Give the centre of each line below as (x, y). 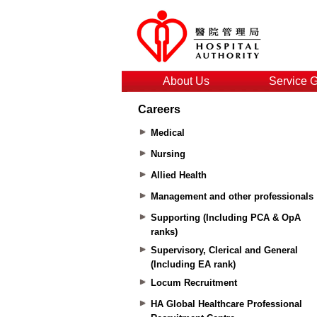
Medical (167, 133)
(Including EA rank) (193, 264)
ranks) (164, 232)
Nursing (168, 154)
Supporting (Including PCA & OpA (225, 218)
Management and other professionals (232, 196)
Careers (159, 109)
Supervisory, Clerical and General (224, 250)
